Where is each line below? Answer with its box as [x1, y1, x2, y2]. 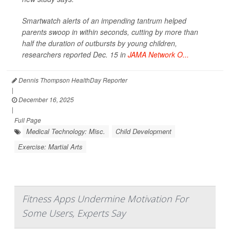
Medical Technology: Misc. [26, 126, 105, 136]
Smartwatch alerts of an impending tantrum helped [22, 15, 186, 26]
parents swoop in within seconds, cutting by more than [22, 27, 198, 37]
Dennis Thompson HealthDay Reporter [17, 75, 127, 84]
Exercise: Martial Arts [18, 142, 83, 151]
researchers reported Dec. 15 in [22, 49, 128, 60]
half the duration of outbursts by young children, [22, 38, 177, 48]
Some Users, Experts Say [22, 207, 125, 219]
